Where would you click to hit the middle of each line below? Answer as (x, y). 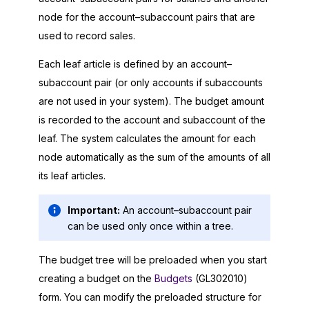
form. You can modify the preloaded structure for (150, 297)
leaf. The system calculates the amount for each (147, 139)
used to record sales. (87, 36)
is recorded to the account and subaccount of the (152, 120)
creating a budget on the (97, 279)
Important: (94, 210)
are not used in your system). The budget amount (151, 101)
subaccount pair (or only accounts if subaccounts (151, 83)
